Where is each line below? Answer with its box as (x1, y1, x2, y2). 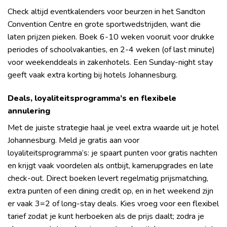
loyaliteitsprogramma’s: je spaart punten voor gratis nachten (8, 147, 217, 159)
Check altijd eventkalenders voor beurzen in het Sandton (8, 6, 205, 18)
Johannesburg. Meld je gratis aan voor (8, 135, 139, 146)
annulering (8, 105, 50, 117)
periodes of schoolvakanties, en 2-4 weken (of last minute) (8, 44, 215, 56)
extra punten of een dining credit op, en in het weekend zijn (8, 185, 213, 197)
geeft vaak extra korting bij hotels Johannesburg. (8, 69, 177, 81)
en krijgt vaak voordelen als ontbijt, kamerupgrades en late (8, 160, 213, 172)
